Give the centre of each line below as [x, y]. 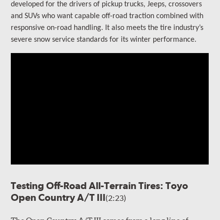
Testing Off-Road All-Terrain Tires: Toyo [100, 186]
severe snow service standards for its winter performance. [104, 40]
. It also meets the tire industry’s [152, 28]
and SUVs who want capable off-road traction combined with [107, 16]
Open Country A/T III [58, 198]
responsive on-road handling [56, 28]
